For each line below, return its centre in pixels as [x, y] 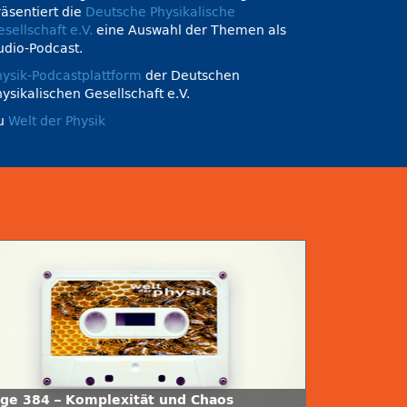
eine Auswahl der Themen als [189, 30]
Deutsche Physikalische [160, 12]
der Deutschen [191, 76]
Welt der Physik [57, 121]
